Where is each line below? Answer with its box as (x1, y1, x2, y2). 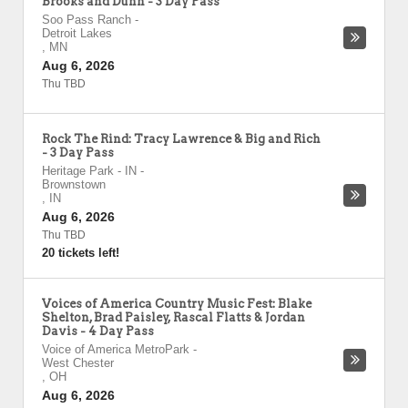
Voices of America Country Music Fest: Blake (42, 297, 311, 311)
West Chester (42, 356, 114, 370)
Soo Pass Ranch (42, 13, 131, 26)
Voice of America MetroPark (42, 342, 189, 356)
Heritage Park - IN (42, 164, 137, 178)
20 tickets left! (42, 246, 119, 260)
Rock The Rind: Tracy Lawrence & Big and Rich (42, 132, 321, 146)
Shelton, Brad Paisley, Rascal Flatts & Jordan (42, 311, 305, 324)
